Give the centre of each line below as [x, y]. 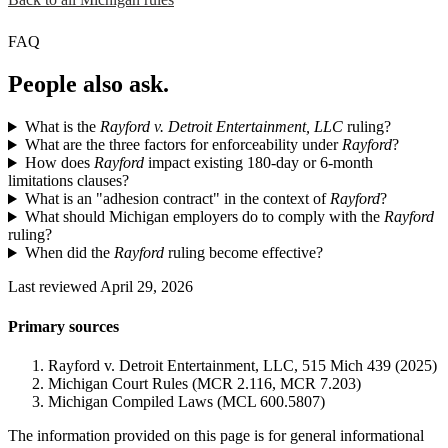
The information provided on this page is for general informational [216, 435]
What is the [62, 127]
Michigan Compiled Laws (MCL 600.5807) [186, 401]
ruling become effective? [243, 253]
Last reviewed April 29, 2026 [100, 287]
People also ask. [88, 84]
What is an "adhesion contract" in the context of [177, 199]
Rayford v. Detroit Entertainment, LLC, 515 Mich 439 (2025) [242, 365]
